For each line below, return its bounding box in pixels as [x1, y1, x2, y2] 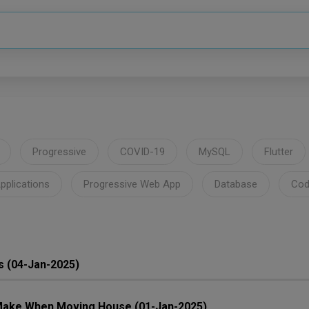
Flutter [264, 145, 293, 158]
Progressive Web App [83, 177, 181, 190]
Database [215, 177, 257, 190]
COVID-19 [120, 145, 165, 158]
